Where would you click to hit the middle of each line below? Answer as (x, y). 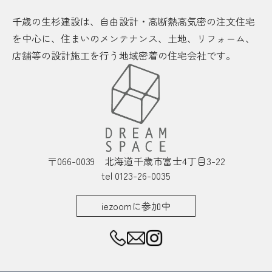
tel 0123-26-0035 (136, 176)
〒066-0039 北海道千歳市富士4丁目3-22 (136, 161)
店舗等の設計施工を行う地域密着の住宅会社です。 (124, 55)
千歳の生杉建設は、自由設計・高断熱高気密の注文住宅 (134, 21)
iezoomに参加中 (136, 206)
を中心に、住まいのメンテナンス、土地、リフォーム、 (134, 38)
